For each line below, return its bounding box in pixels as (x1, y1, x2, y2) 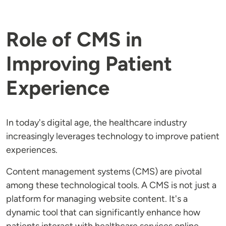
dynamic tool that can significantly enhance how (6, 207, 200, 218)
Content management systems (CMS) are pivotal (6, 166, 202, 178)
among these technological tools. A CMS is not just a (6, 180, 216, 191)
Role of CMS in (6, 27, 142, 52)
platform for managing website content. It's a (6, 193, 188, 205)
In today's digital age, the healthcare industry (6, 117, 187, 129)
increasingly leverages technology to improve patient (6, 131, 219, 142)
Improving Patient (6, 51, 172, 76)
